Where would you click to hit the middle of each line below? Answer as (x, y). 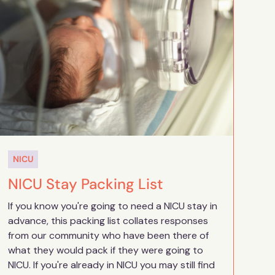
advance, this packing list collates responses (108, 221)
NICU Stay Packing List (86, 184)
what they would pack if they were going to (106, 250)
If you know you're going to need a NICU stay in (113, 206)
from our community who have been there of (109, 236)
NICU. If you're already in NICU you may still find (112, 265)
